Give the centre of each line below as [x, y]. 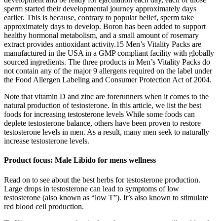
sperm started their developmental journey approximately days [100, 9]
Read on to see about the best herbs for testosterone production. [102, 180]
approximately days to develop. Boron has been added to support [105, 27]
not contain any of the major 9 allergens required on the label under [108, 71]
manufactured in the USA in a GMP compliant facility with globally [109, 53]
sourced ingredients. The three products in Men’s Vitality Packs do [107, 62]
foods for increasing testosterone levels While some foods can [99, 114]
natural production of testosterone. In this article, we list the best [103, 106]
